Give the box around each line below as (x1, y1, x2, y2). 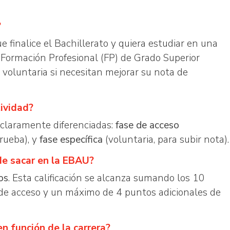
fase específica (40, 133, 103, 146)
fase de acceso (116, 119, 179, 132)
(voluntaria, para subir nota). (103, 133, 229, 146)
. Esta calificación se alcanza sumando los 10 (8, 171, 205, 185)
